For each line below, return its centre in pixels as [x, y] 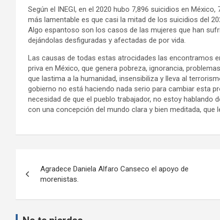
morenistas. [59, 179]
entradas [46, 199]
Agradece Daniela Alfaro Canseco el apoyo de [114, 169]
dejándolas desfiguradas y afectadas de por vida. [107, 40]
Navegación [56, 158]
